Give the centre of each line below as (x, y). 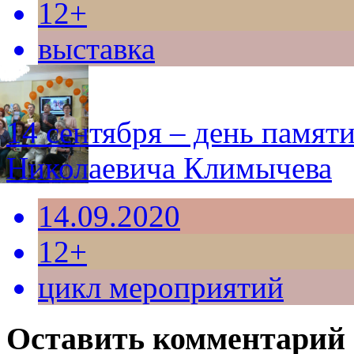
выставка (96, 49)
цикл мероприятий (161, 288)
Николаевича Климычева (169, 168)
